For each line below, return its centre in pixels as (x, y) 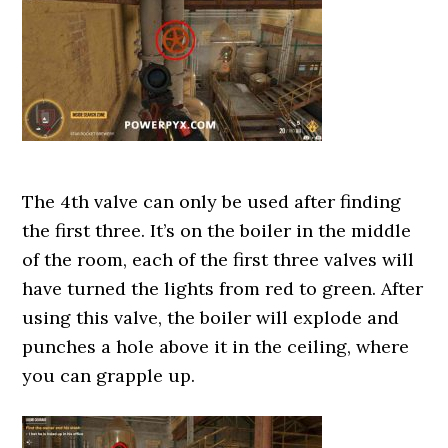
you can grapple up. (109, 375)
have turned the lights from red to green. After (223, 288)
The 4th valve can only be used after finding (212, 201)
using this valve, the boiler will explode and (211, 317)
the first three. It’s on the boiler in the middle (217, 230)
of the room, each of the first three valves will (218, 259)
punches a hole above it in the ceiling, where (216, 346)
